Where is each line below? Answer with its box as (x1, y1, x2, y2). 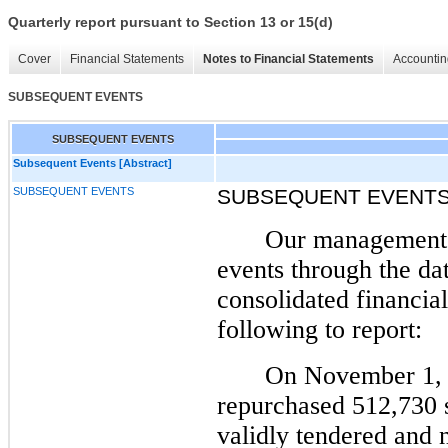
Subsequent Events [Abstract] (13, 156, 172, 169)
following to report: (217, 314, 422, 344)
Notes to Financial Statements (203, 52, 374, 67)
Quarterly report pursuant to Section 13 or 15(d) (8, 14, 333, 31)
